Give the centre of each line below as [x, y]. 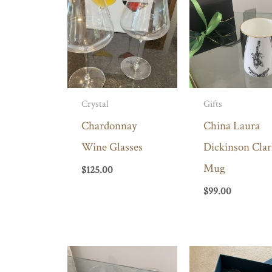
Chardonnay [109, 126]
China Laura [232, 126]
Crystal [95, 104]
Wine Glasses [112, 147]
